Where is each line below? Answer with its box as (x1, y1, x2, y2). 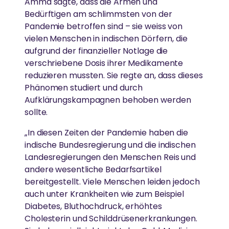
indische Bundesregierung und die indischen (25, 139, 196, 151)
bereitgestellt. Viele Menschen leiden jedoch (25, 176, 200, 188)
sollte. (25, 106, 48, 119)
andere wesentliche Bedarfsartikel (25, 164, 162, 176)
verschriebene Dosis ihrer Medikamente (25, 57, 184, 70)
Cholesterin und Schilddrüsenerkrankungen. (25, 213, 197, 225)
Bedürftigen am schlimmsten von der (25, 8, 172, 20)
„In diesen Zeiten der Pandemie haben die (25, 127, 188, 139)
